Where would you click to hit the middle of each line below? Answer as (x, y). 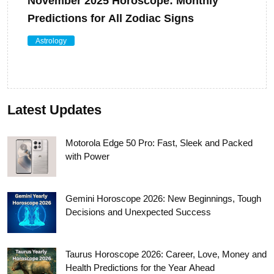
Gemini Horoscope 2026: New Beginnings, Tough (163, 198)
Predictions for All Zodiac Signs (111, 18)
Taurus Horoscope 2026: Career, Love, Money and (166, 254)
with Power (87, 156)
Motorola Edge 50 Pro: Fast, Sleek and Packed (159, 143)
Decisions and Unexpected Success (138, 212)
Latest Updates (54, 109)
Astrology (51, 41)
